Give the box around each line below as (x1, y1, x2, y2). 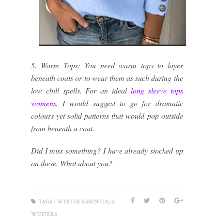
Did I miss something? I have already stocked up (31, 145, 183, 156)
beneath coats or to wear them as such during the (31, 73, 183, 83)
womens (31, 98, 56, 108)
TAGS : (38, 198, 55, 206)
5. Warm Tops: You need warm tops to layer (31, 60, 183, 71)
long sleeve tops (130, 85, 183, 96)
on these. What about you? (31, 158, 112, 169)
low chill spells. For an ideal (31, 85, 131, 96)
